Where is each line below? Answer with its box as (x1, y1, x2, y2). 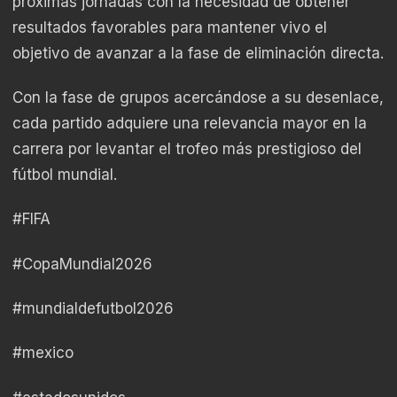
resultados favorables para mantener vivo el (12, 18, 327, 36)
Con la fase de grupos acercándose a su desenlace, (12, 88, 384, 106)
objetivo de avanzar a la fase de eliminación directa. (12, 43, 384, 62)
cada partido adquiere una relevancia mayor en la (12, 113, 367, 132)
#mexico (12, 344, 74, 362)
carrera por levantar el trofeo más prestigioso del (12, 139, 362, 158)
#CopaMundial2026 (12, 254, 152, 273)
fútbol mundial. (12, 165, 117, 183)
